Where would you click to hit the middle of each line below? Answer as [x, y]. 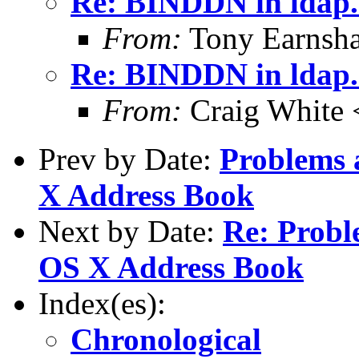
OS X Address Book [171, 267]
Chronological [166, 339]
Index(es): [102, 303]
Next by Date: [131, 231]
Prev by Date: [129, 159]
